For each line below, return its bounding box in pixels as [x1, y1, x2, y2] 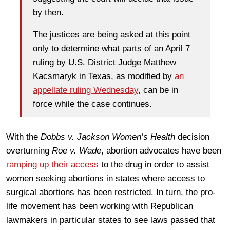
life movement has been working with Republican [6, 201, 193, 211]
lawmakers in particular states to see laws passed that [6, 215, 215, 225]
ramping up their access [6, 159, 99, 169]
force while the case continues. [33, 99, 152, 109]
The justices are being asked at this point [33, 30, 190, 40]
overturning [6, 145, 52, 156]
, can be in [138, 85, 178, 95]
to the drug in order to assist [99, 159, 209, 169]
